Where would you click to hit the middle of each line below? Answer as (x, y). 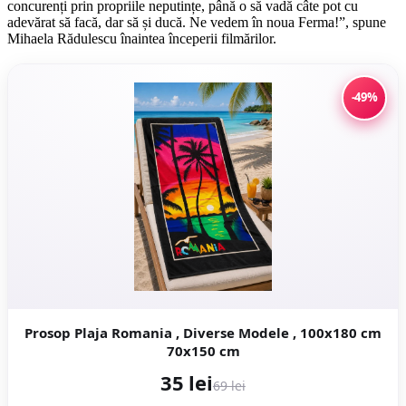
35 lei (187, 382)
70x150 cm (203, 350)
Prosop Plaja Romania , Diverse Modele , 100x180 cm (104, 332)
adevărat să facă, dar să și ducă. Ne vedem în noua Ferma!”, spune (197, 22)
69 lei (229, 385)
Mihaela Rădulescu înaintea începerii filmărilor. (142, 38)
